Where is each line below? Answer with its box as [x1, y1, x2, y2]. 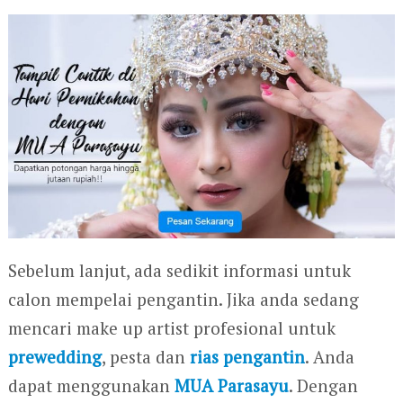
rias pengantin [189, 345, 305, 369]
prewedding [7, 345, 102, 369]
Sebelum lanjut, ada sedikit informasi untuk [7, 259, 351, 282]
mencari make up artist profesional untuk [7, 317, 336, 340]
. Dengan [288, 374, 358, 398]
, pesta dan [101, 345, 190, 369]
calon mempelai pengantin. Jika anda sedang [7, 288, 359, 311]
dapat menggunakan [7, 374, 175, 398]
